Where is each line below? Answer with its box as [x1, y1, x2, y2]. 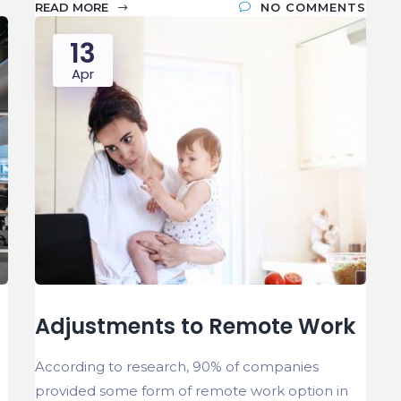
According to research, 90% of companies [35, 357, 319, 375]
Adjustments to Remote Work [35, 311, 355, 341]
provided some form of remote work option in [35, 381, 348, 399]
